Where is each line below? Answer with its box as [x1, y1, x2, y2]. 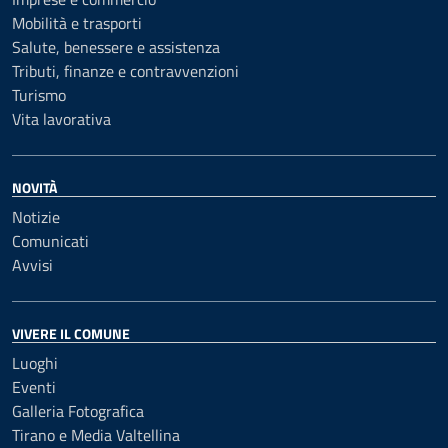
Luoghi [12, 350, 58, 375]
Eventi [12, 374, 56, 399]
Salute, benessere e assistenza [12, 34, 220, 59]
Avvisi [12, 252, 53, 277]
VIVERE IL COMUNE [12, 322, 130, 344]
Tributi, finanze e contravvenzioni [12, 58, 239, 83]
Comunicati [12, 228, 89, 253]
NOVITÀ [12, 176, 57, 198]
